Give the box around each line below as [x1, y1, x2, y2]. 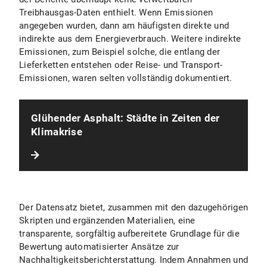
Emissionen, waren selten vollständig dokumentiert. [19, 73, 232, 83]
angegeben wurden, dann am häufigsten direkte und [19, 20, 229, 31]
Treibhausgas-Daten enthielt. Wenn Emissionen [19, 7, 213, 18]
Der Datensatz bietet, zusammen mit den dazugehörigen [19, 202, 248, 213]
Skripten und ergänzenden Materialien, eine [19, 215, 195, 226]
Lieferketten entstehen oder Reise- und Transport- [19, 60, 223, 70]
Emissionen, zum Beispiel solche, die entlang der [19, 46, 220, 57]
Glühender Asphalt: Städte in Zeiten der [31, 112, 220, 124]
